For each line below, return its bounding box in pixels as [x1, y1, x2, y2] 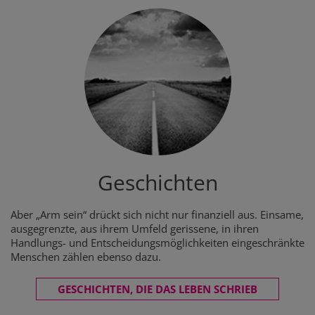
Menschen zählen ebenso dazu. [11, 250, 161, 264]
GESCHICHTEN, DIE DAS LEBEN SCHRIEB [58, 282, 257, 296]
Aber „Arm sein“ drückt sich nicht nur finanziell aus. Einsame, [11, 207, 304, 221]
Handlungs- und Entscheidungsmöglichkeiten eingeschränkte [11, 236, 304, 250]
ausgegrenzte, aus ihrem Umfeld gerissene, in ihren [11, 221, 259, 236]
